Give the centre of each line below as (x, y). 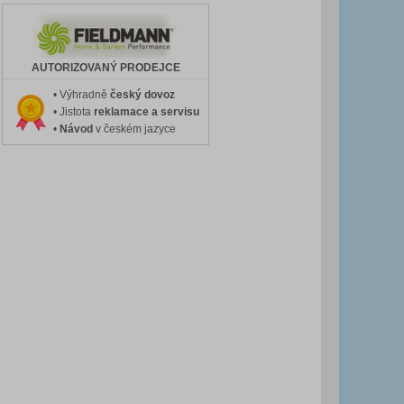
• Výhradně (81, 95)
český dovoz (142, 95)
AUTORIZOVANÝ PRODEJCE (106, 68)
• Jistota (73, 112)
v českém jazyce (134, 129)
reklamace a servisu (146, 112)
